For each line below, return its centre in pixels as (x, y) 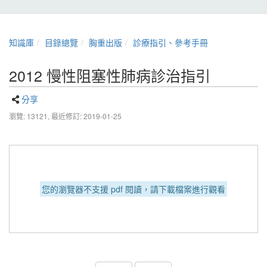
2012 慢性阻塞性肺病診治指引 (110, 75)
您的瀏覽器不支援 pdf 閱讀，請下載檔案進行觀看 (133, 189)
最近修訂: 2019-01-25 (86, 116)
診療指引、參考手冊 (170, 42)
